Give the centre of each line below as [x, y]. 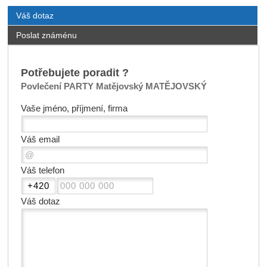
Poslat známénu [46, 35]
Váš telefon [42, 171]
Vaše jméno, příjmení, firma [74, 109]
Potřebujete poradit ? [74, 73]
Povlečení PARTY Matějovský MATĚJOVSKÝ [114, 87]
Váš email [40, 140]
